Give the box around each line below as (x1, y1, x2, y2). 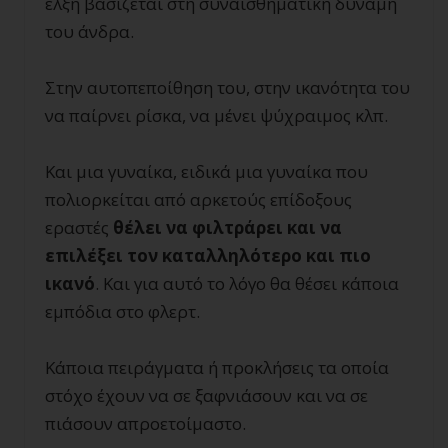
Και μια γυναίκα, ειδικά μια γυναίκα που (45, 160, 368, 183)
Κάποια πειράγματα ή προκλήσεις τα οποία (45, 356, 389, 379)
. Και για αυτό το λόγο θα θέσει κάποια (95, 272, 399, 295)
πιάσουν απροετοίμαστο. (45, 412, 246, 435)
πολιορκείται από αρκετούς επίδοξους (45, 188, 352, 211)
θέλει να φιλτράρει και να (113, 216, 342, 239)
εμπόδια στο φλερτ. (45, 300, 200, 323)
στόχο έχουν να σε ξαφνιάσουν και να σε (45, 384, 368, 407)
